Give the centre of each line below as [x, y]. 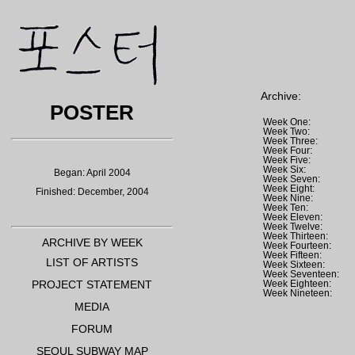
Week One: [287, 122]
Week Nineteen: [298, 293]
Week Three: [290, 141]
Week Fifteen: [292, 255]
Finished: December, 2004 [92, 191]
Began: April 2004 [92, 173]
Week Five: [287, 160]
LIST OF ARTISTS [92, 262]
